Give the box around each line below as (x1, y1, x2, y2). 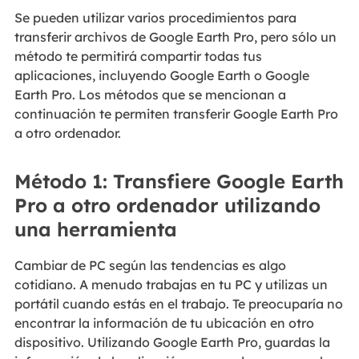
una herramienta (14, 216, 177, 241)
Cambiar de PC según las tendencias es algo (14, 256, 286, 273)
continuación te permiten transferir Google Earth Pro (14, 106, 338, 123)
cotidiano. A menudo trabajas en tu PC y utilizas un (14, 276, 328, 292)
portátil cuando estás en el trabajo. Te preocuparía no (14, 295, 343, 312)
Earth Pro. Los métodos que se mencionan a (14, 87, 286, 103)
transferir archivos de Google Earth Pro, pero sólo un (14, 29, 337, 46)
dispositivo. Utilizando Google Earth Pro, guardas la (14, 333, 330, 350)
